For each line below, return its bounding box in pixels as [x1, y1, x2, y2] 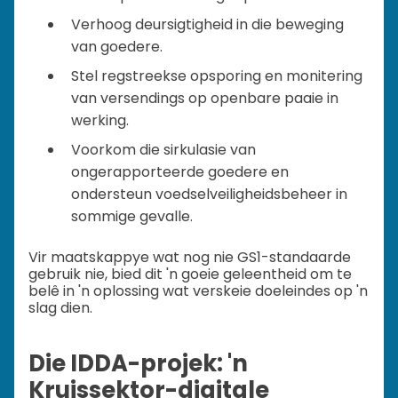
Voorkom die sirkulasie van [71, 139, 256, 160]
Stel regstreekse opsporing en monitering [71, 65, 362, 86]
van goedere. [71, 36, 163, 57]
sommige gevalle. [71, 205, 193, 227]
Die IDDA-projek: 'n [28, 347, 248, 380]
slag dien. [28, 297, 92, 318]
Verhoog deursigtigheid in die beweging [71, 13, 344, 35]
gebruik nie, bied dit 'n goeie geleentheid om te [28, 263, 352, 284]
